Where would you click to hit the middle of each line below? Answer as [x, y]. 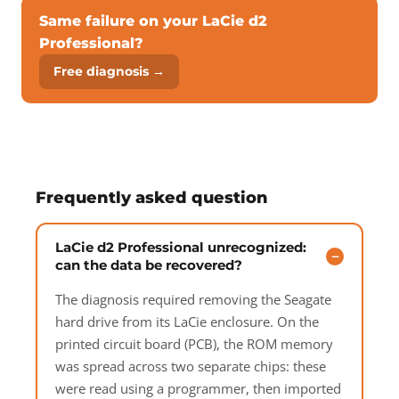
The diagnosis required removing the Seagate [193, 299]
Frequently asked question [152, 197]
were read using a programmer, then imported [198, 388]
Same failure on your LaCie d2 [153, 21]
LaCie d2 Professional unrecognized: [181, 247]
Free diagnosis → [109, 71]
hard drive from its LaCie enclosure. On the [187, 322]
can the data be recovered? [149, 265]
